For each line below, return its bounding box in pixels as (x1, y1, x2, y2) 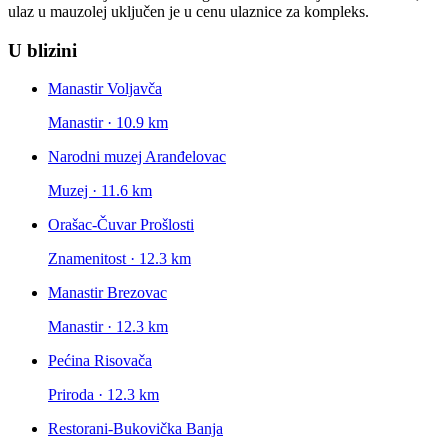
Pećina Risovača (48, 352, 152, 370)
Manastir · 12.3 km (48, 318, 168, 336)
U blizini (8, 39, 77, 61)
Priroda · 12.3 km (48, 386, 159, 404)
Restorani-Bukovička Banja (48, 420, 223, 438)
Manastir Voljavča (48, 80, 162, 98)
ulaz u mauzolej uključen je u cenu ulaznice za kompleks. (8, 2, 369, 20)
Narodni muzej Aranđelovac (48, 148, 226, 166)
